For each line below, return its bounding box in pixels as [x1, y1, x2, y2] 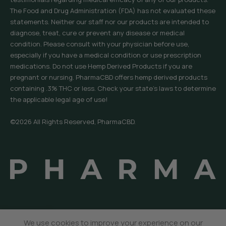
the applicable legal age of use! [10, 95, 107, 104]
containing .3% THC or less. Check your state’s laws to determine [10, 84, 216, 93]
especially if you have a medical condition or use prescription [10, 50, 201, 60]
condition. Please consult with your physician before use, [10, 39, 189, 49]
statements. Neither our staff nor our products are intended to [10, 17, 209, 27]
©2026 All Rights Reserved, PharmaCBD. [10, 117, 136, 127]
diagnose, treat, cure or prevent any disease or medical [10, 28, 185, 38]
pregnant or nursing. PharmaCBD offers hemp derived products [10, 73, 207, 82]
